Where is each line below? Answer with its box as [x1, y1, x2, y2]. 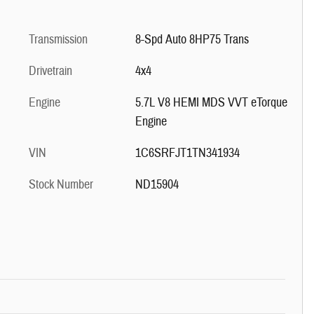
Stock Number [29, 177, 93, 193]
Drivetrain [29, 63, 72, 79]
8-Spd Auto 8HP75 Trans [135, 32, 249, 48]
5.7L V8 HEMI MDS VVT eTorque [135, 95, 287, 111]
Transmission [29, 32, 88, 48]
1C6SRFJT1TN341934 [135, 145, 240, 161]
